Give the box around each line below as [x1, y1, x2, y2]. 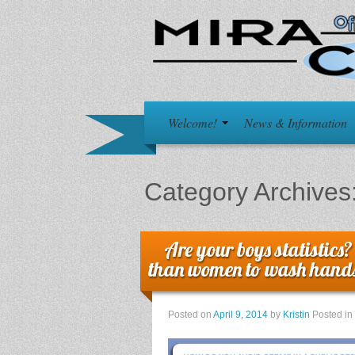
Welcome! [168, 114, 220, 132]
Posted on [168, 309, 213, 321]
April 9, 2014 [213, 309, 268, 321]
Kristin [283, 309, 310, 321]
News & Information [244, 114, 347, 132]
